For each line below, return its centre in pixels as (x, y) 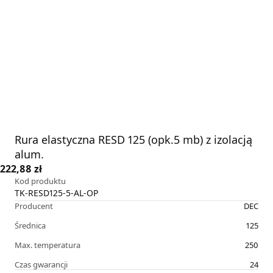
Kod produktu (40, 181)
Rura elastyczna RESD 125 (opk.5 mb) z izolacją (133, 140)
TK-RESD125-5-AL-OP (56, 193)
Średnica (30, 226)
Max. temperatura (48, 245)
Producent (34, 206)
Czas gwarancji (41, 265)
